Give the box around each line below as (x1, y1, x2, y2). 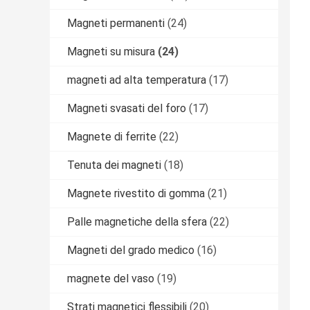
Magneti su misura (67, 44, 155, 58)
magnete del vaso (67, 271, 154, 285)
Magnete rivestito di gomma (67, 186, 205, 200)
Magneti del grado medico (67, 243, 194, 257)
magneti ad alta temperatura (67, 73, 206, 86)
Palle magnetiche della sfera (67, 215, 207, 228)
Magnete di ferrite (67, 129, 156, 143)
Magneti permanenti (67, 16, 165, 30)
